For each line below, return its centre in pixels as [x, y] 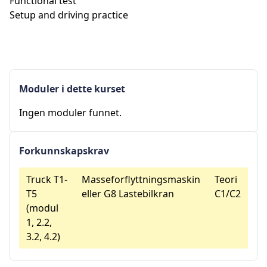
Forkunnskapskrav [64, 151]
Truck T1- [47, 179]
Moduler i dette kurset [72, 89]
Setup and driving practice [69, 15]
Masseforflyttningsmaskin [141, 179]
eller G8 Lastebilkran [128, 194]
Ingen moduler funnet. [70, 113]
